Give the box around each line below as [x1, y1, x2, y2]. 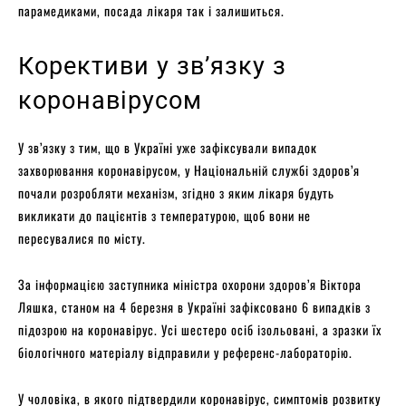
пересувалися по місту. [18, 227, 150, 247]
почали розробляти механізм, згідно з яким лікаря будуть [18, 182, 334, 202]
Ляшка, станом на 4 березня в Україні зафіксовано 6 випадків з [18, 296, 371, 316]
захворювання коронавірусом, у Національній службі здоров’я [18, 159, 360, 179]
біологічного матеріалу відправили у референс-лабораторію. [18, 342, 353, 362]
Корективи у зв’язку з [18, 51, 286, 81]
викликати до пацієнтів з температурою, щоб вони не [18, 205, 311, 225]
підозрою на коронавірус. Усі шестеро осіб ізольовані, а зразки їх [18, 319, 382, 339]
